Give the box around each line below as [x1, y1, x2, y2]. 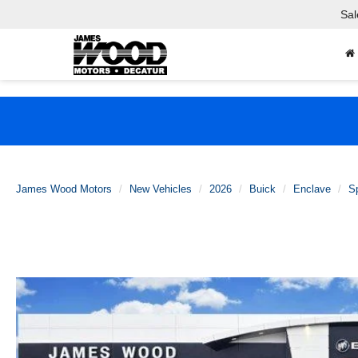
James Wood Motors [16, 183, 112, 195]
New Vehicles [129, 183, 192, 195]
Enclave [293, 183, 331, 195]
